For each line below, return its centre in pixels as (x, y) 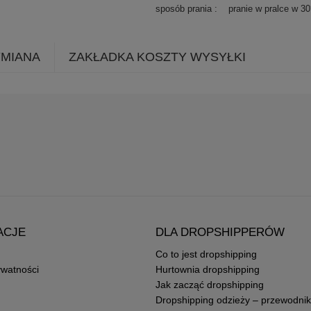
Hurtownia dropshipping (207, 269)
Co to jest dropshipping (206, 254)
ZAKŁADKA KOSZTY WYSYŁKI (157, 57)
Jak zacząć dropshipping (209, 284)
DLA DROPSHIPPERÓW (220, 232)
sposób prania (185, 8)
